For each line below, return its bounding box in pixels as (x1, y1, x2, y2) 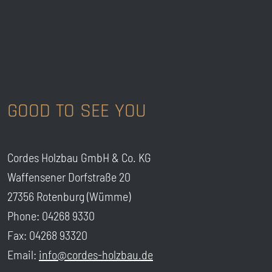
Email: (7, 247, 39, 262)
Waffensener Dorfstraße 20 (7, 169, 131, 184)
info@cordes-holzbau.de (39, 247, 153, 262)
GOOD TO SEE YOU (7, 98, 146, 123)
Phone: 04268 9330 (7, 208, 95, 223)
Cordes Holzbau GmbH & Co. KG (7, 150, 151, 165)
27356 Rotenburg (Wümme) (7, 189, 131, 203)
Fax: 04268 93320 (7, 228, 87, 242)
